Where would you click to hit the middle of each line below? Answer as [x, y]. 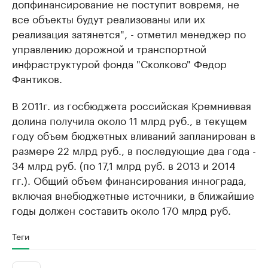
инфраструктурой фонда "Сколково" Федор [119, 63]
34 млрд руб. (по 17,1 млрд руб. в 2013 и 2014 [124, 165]
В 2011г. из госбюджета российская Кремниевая [132, 105]
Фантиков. [37, 78]
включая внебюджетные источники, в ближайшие [133, 195]
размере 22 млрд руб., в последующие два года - [134, 150]
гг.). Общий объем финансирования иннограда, [129, 180]
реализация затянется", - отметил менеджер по [129, 33]
